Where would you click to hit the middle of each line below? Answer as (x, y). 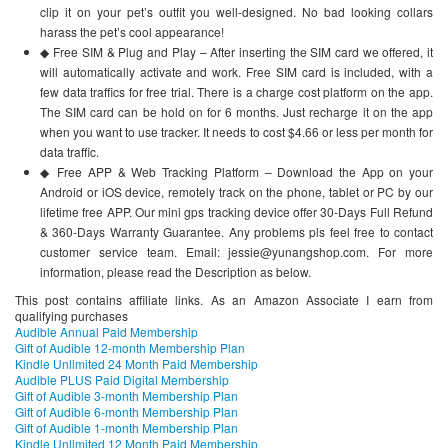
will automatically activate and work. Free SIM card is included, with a (236, 72)
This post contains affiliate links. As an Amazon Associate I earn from (224, 300)
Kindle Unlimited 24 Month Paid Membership (136, 364)
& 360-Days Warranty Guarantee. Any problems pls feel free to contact (236, 232)
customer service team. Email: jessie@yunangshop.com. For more (236, 252)
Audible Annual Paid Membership (106, 332)
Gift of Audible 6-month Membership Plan (126, 412)
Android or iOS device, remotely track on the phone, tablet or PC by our (236, 192)
